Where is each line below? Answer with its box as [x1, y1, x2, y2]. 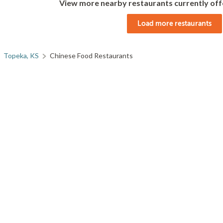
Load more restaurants [137, 19, 212, 27]
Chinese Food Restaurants [50, 51, 133, 60]
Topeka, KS [3, 51, 39, 60]
